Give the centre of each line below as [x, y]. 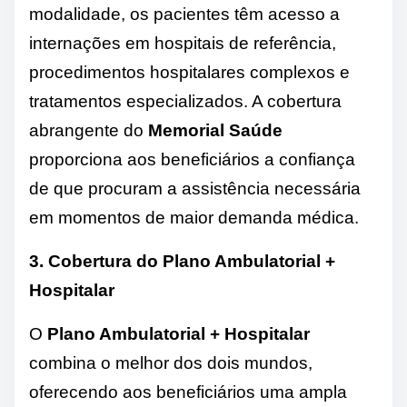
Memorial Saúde [215, 131]
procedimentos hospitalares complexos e [189, 73]
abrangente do [89, 131]
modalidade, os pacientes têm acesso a [184, 15]
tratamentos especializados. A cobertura [185, 102]
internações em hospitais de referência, [183, 44]
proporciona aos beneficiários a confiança [192, 160]
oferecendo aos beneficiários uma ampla [188, 392]
